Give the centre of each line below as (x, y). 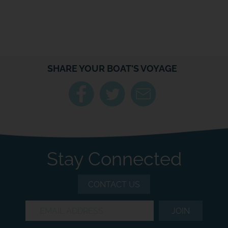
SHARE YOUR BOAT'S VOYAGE (112, 69)
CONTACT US (114, 184)
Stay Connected (114, 159)
